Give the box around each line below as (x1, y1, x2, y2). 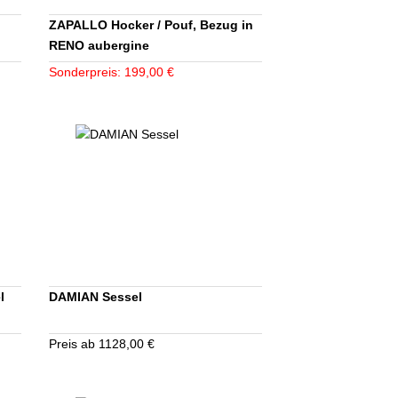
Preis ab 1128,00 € (49, 337, 155, 352)
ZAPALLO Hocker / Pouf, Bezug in (49, 18, 254, 33)
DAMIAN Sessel (49, 290, 143, 305)
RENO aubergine (49, 38, 150, 53)
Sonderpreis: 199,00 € (49, 65, 175, 80)
